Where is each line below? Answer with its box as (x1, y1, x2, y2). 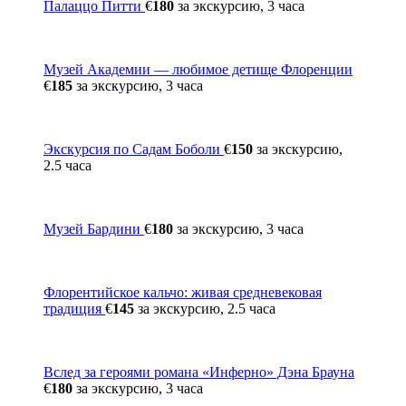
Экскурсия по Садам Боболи (43, 140, 224, 157)
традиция (43, 300, 105, 316)
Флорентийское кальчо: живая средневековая (43, 284, 322, 300)
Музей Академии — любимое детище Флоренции (43, 61, 353, 77)
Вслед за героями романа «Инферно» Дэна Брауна (43, 363, 354, 380)
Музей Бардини (43, 220, 144, 237)
